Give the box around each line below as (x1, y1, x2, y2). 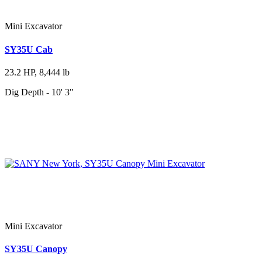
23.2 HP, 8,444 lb (5, 67, 70, 77)
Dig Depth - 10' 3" (5, 87, 74, 97)
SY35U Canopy (5, 244, 67, 254)
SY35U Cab (5, 44, 53, 54)
